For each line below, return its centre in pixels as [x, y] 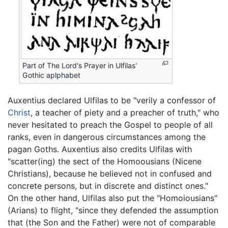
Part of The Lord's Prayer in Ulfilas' [80, 66]
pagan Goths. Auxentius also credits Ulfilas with [100, 149]
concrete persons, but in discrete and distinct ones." [108, 186]
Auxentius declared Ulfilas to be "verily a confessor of [112, 100]
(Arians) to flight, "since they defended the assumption [113, 210]
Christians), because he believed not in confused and [110, 173]
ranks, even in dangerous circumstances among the [107, 137]
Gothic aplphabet [52, 75]
